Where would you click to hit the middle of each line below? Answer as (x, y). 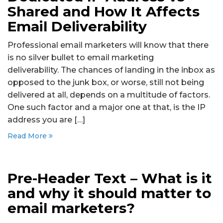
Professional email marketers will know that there (108, 45)
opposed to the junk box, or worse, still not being (106, 82)
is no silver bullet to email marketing (81, 57)
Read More (28, 136)
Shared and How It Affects (104, 11)
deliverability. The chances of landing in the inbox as (111, 70)
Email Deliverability (77, 26)
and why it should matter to (109, 193)
